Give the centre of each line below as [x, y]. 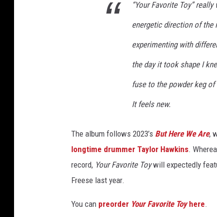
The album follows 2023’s [113, 134]
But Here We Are [182, 134]
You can [85, 204]
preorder [115, 204]
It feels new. [151, 104]
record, [83, 165]
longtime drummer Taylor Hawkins [130, 149]
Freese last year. [98, 180]
